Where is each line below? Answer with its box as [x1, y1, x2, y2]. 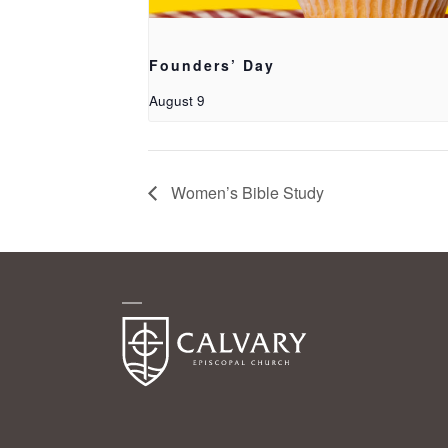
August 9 [149, 90, 205, 110]
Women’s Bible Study [167, 180, 324, 204]
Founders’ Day [149, 54, 275, 75]
